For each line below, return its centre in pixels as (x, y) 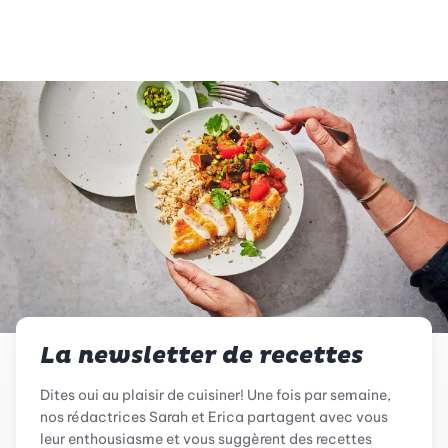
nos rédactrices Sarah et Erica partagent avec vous (214, 417)
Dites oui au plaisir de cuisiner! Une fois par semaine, (215, 395)
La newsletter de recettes (201, 356)
